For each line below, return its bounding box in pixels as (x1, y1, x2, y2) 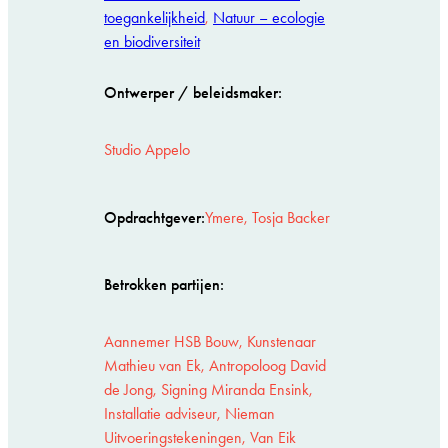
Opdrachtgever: (104, 207, 205, 227)
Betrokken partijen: (104, 275, 224, 295)
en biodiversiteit (104, 31, 200, 51)
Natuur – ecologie (213, 7, 325, 27)
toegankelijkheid (104, 7, 205, 27)
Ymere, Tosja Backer (205, 207, 330, 227)
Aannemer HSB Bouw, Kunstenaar (104, 332, 316, 352)
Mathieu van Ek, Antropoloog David (104, 356, 326, 376)
